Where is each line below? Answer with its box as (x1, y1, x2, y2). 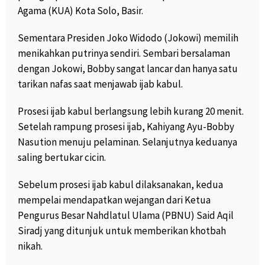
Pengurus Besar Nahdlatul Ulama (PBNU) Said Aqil (17, 208, 234, 222)
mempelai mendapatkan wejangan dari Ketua (17, 193, 211, 206)
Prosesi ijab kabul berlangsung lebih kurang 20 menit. (17, 104, 244, 118)
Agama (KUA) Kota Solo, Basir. (17, 4, 143, 17)
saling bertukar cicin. (17, 150, 106, 164)
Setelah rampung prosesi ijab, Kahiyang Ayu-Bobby (17, 119, 234, 133)
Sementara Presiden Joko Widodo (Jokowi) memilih (17, 31, 238, 44)
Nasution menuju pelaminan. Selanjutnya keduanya (17, 135, 237, 148)
